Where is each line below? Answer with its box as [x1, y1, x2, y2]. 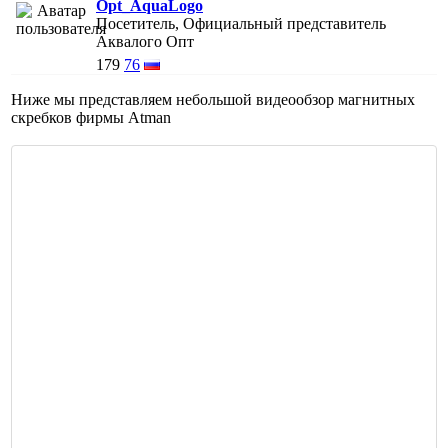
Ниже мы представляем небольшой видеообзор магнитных [11, 90, 415, 108]
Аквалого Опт [96, 32, 194, 50]
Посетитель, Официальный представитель [96, 14, 386, 32]
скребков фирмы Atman [11, 108, 171, 126]
